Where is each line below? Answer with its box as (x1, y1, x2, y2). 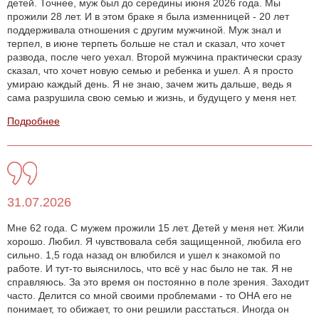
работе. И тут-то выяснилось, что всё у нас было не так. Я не (7, 263, 293, 275)
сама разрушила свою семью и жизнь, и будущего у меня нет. (7, 92, 297, 104)
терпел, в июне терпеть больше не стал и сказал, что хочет (7, 38, 285, 50)
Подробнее (7, 115, 60, 127)
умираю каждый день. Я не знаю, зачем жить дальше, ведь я (7, 78, 292, 90)
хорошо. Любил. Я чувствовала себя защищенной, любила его (7, 236, 301, 248)
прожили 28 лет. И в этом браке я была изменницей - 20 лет (7, 11, 289, 23)
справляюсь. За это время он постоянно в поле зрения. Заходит (7, 276, 309, 288)
